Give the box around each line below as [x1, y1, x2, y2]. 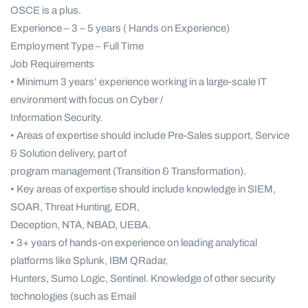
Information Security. [10, 112, 102, 124]
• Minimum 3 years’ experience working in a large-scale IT [10, 76, 267, 88]
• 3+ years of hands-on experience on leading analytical [10, 237, 257, 249]
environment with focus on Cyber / [10, 94, 163, 106]
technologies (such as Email [10, 291, 136, 302]
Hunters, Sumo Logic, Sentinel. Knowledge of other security [10, 273, 276, 285]
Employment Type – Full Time [10, 41, 144, 52]
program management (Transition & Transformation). [10, 166, 246, 177]
